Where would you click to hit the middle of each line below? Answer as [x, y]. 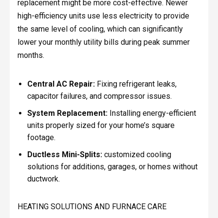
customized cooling [136, 154]
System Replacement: [67, 113]
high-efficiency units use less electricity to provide [103, 16]
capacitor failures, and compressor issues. [99, 96]
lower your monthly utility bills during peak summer [103, 42]
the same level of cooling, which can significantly [100, 29]
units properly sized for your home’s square [101, 125]
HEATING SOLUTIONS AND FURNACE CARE [92, 207]
